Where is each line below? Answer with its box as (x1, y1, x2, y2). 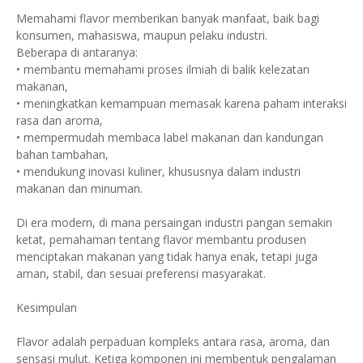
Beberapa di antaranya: (16, 45, 138, 60)
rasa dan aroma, (16, 113, 103, 128)
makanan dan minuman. (16, 181, 143, 196)
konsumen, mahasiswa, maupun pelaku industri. (16, 28, 267, 43)
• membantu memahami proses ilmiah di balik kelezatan (16, 62, 310, 77)
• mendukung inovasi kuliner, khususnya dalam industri (16, 164, 301, 179)
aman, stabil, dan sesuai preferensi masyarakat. (16, 266, 266, 281)
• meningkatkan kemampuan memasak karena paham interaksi (16, 96, 347, 111)
